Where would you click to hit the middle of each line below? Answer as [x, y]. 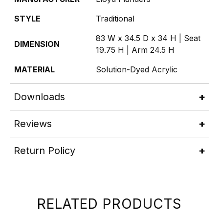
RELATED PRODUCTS [109, 204]
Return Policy [44, 150]
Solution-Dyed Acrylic [137, 69]
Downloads [39, 97]
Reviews [33, 123]
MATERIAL [34, 69]
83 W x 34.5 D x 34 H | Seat [148, 38]
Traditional [115, 18]
